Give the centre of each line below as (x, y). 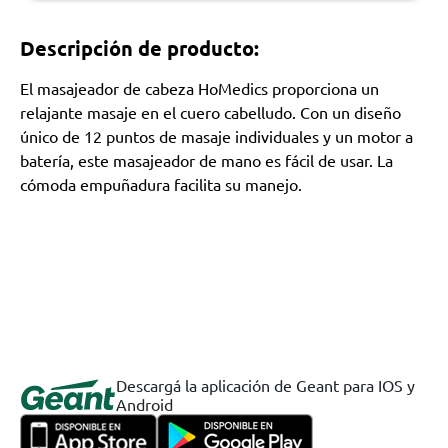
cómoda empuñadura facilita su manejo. (161, 184)
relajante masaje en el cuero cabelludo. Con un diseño (210, 112)
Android (144, 404)
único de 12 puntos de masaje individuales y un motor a (216, 136)
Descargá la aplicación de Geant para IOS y (265, 385)
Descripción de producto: (139, 48)
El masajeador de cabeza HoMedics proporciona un (199, 88)
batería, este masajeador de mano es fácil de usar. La (206, 160)
